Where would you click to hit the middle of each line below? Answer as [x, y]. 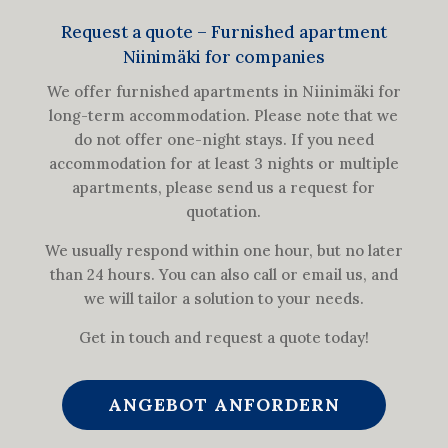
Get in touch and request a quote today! [223, 338]
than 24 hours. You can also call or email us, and [223, 275]
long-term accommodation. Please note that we [224, 116]
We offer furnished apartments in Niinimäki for [223, 92]
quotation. [224, 212]
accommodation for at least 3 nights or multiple [223, 164]
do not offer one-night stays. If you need [223, 140]
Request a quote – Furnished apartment [223, 32]
